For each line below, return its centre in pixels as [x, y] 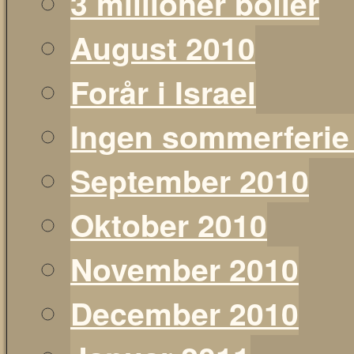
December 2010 [185, 313]
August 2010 [163, 47]
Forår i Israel [163, 92]
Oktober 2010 [169, 224]
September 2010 [190, 180]
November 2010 [185, 269]
